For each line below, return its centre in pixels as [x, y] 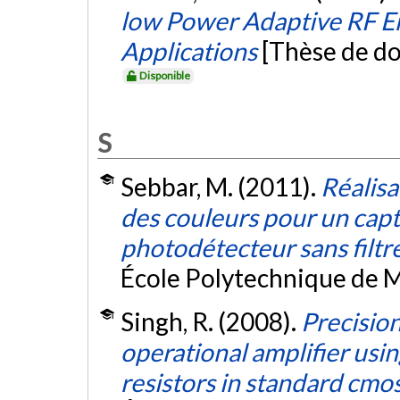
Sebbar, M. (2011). [220, 187]
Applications [188, 51]
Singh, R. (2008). [210, 322]
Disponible [165, 76]
